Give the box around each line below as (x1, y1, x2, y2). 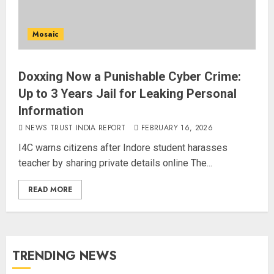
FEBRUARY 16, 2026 (141, 122, 213, 133)
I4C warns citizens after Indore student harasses (18, 142, 228, 154)
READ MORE (28, 184, 72, 195)
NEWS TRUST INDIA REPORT (25, 122, 126, 133)
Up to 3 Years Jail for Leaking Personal (18, 86, 237, 101)
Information (18, 103, 84, 118)
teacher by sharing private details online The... (18, 157, 212, 169)
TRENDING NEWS (12, 247, 117, 265)
